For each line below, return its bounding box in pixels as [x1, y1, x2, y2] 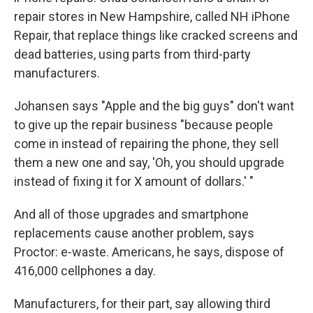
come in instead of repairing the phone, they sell [14, 136, 279, 152]
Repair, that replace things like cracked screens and [14, 28, 298, 43]
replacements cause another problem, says [14, 226, 254, 241]
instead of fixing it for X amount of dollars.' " [14, 174, 254, 189]
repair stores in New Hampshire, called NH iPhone [14, 9, 290, 24]
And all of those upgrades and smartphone [14, 207, 249, 222]
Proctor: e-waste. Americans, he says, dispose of [14, 245, 284, 260]
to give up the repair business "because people [14, 117, 273, 133]
